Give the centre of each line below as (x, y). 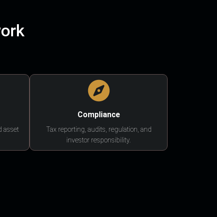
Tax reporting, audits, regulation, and (99, 129)
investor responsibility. (99, 140)
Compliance (99, 114)
